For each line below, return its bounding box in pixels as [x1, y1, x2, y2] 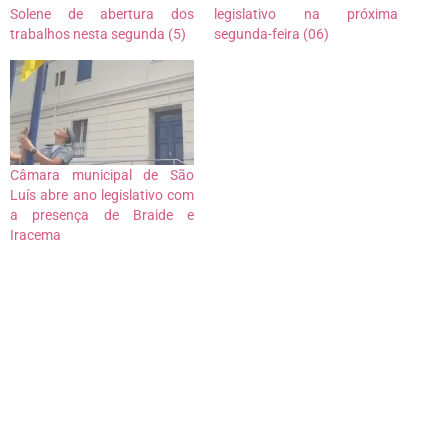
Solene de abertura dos [10, 5, 194, 22]
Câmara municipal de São [10, 167, 194, 184]
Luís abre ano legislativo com [10, 187, 194, 204]
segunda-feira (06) [214, 25, 329, 42]
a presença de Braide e [10, 207, 194, 224]
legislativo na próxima [214, 5, 398, 22]
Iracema [10, 227, 61, 244]
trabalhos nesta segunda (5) [10, 25, 186, 42]
